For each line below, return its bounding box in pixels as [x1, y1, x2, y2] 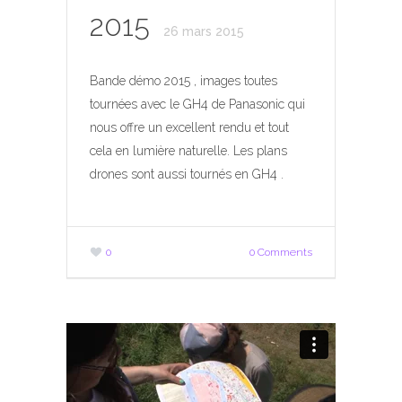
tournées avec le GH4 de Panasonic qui [90, 97, 305, 112]
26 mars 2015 [163, 23, 244, 39]
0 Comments [249, 246, 312, 259]
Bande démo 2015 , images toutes [90, 74, 277, 89]
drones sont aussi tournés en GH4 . [90, 167, 284, 182]
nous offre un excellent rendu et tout [90, 120, 289, 135]
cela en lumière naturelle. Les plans [90, 144, 287, 159]
